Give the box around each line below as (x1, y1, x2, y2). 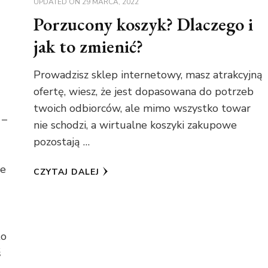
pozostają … (33, 135, 90, 150)
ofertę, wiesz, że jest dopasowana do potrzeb (33, 84, 254, 99)
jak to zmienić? (33, 35, 143, 59)
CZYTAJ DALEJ (33, 166, 99, 178)
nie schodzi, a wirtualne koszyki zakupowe (33, 118, 237, 133)
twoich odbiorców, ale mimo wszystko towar (33, 101, 251, 116)
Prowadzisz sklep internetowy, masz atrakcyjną (33, 68, 263, 83)
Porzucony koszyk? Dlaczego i (33, 13, 253, 36)
